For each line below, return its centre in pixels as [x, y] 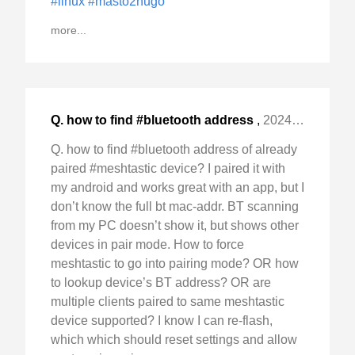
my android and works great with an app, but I [177, 187]
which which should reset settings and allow [174, 339]
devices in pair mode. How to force [147, 244]
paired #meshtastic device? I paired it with [168, 168]
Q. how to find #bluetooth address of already [174, 149]
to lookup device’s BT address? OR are [161, 282]
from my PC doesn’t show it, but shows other [175, 225]
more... [69, 30]
